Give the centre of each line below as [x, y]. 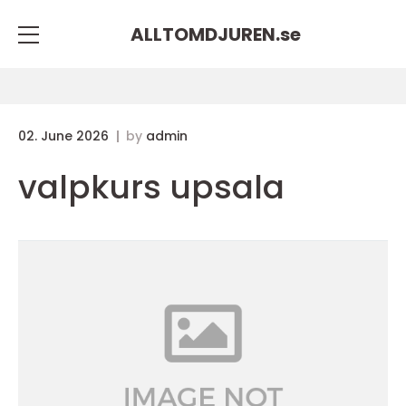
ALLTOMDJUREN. [205, 34]
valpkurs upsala [151, 187]
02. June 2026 [65, 136]
